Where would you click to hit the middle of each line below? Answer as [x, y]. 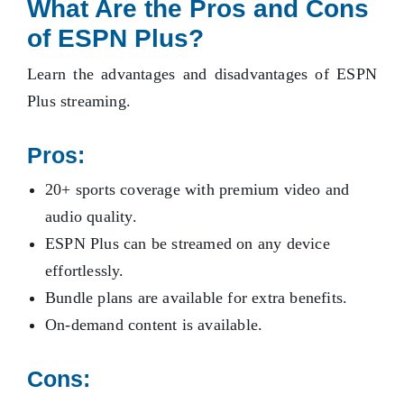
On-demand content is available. [154, 325]
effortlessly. [85, 271]
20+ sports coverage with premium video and [197, 190]
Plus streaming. [79, 101]
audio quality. [91, 217]
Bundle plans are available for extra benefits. [197, 298]
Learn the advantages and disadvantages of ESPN [202, 74]
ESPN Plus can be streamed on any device [188, 244]
